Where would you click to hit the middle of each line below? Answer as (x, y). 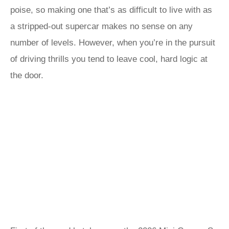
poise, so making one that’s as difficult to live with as (111, 10)
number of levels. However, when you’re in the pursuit (113, 43)
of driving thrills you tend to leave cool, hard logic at (109, 59)
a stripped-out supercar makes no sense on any (101, 26)
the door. (27, 75)
